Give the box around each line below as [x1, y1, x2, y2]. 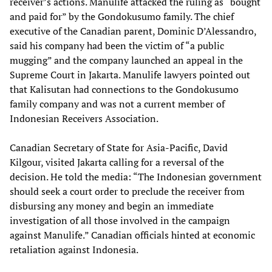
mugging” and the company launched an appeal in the [10, 53, 243, 67]
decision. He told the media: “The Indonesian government [10, 169, 262, 183]
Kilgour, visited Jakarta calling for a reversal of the [10, 155, 224, 169]
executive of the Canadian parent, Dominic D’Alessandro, [10, 24, 256, 38]
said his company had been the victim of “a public [10, 38, 224, 52]
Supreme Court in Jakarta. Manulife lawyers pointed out [10, 67, 250, 81]
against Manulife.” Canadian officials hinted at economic [10, 228, 255, 242]
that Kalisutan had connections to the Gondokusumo [10, 82, 239, 96]
